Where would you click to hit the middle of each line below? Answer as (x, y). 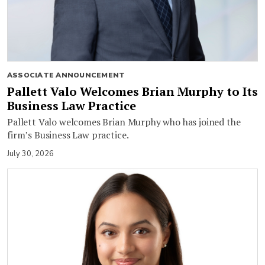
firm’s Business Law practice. (68, 135)
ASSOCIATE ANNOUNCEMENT (66, 75)
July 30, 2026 (30, 153)
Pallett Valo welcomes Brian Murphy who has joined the (124, 122)
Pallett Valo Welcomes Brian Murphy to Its (132, 91)
